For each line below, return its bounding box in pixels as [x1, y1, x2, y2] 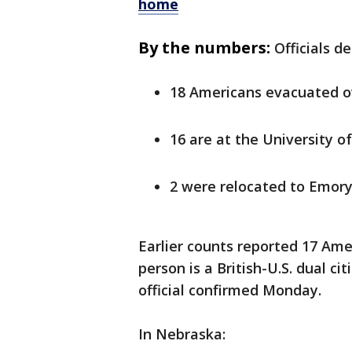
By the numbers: [138, 37, 270, 58]
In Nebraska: [138, 324, 229, 343]
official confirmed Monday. [138, 280, 325, 299]
